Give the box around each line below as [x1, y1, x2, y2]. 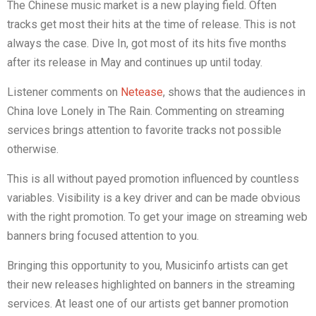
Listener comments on [7, 85, 121, 99]
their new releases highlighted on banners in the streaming [7, 278, 295, 292]
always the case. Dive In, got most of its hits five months [7, 37, 286, 51]
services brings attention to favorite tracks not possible [7, 123, 281, 138]
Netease [121, 85, 163, 99]
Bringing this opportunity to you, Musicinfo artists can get [7, 259, 288, 273]
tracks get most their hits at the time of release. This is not [7, 18, 296, 32]
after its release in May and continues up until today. [7, 56, 265, 70]
